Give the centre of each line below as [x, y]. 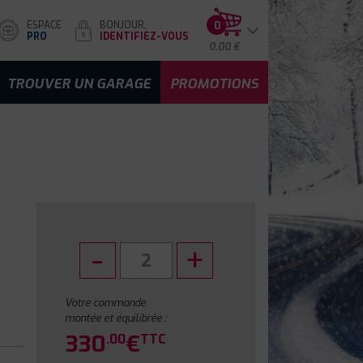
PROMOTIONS [214, 83]
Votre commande [106, 303]
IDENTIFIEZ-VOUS [144, 36]
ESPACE [44, 25]
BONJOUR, [123, 25]
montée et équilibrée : [116, 318]
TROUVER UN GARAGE [79, 83]
